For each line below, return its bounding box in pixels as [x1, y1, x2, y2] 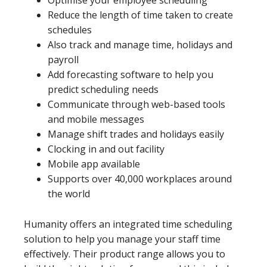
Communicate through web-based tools [48, 97, 225, 111]
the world [48, 187, 90, 200]
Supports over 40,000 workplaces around [48, 172, 232, 185]
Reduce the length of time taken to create [48, 8, 233, 21]
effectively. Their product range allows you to [24, 247, 225, 260]
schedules [48, 23, 92, 36]
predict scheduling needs [48, 82, 159, 96]
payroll [48, 52, 79, 66]
